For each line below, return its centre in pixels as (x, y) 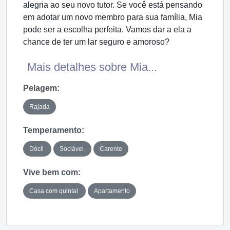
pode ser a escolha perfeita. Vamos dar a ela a (107, 29)
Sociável (72, 149)
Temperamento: (54, 130)
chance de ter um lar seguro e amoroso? (96, 42)
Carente (111, 149)
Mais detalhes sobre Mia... (92, 67)
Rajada (40, 107)
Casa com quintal (54, 191)
